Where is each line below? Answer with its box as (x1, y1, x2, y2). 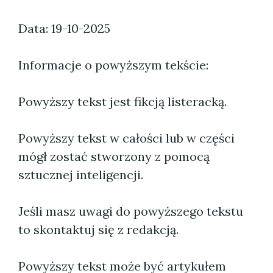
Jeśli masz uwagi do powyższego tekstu (18, 204, 243, 219)
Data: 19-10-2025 (18, 21, 110, 36)
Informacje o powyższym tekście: (18, 57, 208, 73)
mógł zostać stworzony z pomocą (18, 149, 210, 164)
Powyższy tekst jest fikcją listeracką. (18, 94, 227, 109)
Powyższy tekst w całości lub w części (18, 130, 235, 146)
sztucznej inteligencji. (18, 167, 143, 182)
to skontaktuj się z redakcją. (18, 222, 179, 237)
